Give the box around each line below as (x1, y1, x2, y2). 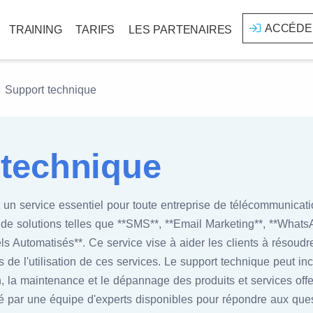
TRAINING (8, 24, 62, 36)
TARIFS (75, 24, 115, 36)
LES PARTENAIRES (129, 24, 233, 36)
